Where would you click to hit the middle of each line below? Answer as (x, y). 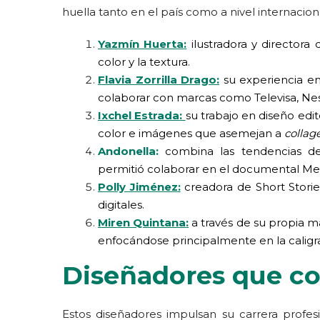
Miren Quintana (142, 222)
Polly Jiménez (138, 187)
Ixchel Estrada (139, 115)
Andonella (127, 151)
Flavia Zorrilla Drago (157, 80)
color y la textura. (144, 62)
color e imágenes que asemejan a (191, 133)
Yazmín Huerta (141, 44)
